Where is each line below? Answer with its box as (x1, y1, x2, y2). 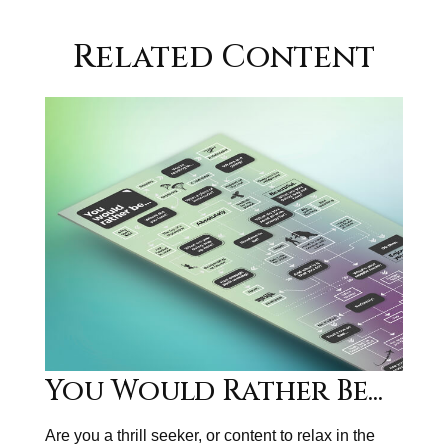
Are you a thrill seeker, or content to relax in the (45, 426, 375, 444)
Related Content (73, 36, 375, 79)
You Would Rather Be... (45, 372, 383, 412)
